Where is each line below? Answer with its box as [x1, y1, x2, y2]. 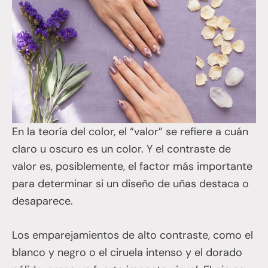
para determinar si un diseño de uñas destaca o [12, 176, 249, 191]
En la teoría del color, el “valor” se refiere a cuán [12, 124, 248, 139]
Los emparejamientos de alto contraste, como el [12, 227, 253, 242]
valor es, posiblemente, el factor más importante [12, 159, 252, 173]
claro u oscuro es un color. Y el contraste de [12, 141, 231, 156]
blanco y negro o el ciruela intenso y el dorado [12, 245, 242, 260]
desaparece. [12, 193, 73, 208]
